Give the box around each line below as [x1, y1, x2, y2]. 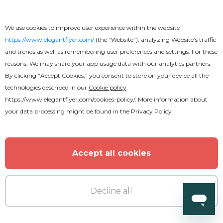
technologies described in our [5, 84, 89, 91]
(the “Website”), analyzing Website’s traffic [94, 36, 216, 43]
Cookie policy [89, 84, 126, 91]
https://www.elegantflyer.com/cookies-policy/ [5, 96, 135, 103]
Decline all [91, 186, 132, 196]
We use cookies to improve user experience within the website [5, 24, 180, 31]
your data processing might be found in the [5, 108, 131, 115]
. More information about [135, 96, 208, 103]
